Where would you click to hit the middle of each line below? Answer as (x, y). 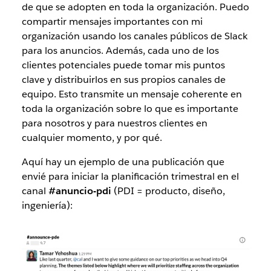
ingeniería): (47, 205)
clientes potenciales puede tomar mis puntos (123, 65)
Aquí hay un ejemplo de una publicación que (123, 162)
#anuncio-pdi (80, 191)
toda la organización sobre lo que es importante (130, 109)
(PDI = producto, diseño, (168, 191)
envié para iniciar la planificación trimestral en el (130, 176)
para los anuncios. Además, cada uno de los (120, 51)
